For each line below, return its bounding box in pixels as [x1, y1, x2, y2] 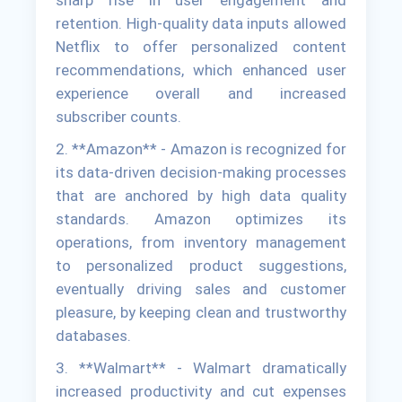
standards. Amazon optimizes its [56, 210, 346, 229]
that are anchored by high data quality [56, 187, 346, 205]
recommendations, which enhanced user [56, 61, 346, 80]
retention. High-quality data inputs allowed [56, 14, 346, 33]
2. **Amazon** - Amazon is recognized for [56, 140, 346, 159]
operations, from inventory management [56, 233, 346, 252]
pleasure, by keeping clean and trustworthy [56, 303, 346, 322]
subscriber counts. [56, 108, 182, 127]
